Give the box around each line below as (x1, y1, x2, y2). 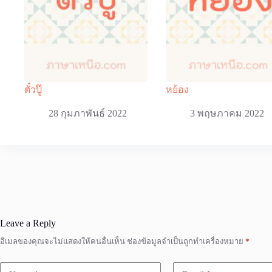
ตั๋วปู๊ (24, 84, 42, 95)
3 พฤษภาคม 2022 (190, 108, 265, 119)
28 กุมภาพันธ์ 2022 (49, 108, 127, 119)
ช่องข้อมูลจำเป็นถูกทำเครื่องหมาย (127, 237, 245, 246)
